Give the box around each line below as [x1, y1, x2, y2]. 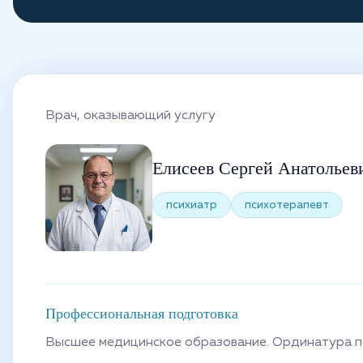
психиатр [166, 199, 217, 211]
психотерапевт [245, 199, 329, 211]
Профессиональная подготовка [45, 305, 238, 322]
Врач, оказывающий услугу [45, 109, 216, 122]
